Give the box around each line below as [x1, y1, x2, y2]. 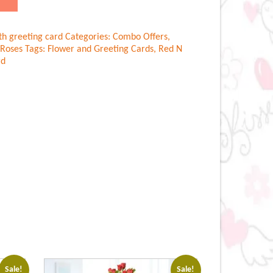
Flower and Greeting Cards [48, 44, 154, 54]
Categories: [65, 32, 113, 42]
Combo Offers [113, 32, 168, 42]
